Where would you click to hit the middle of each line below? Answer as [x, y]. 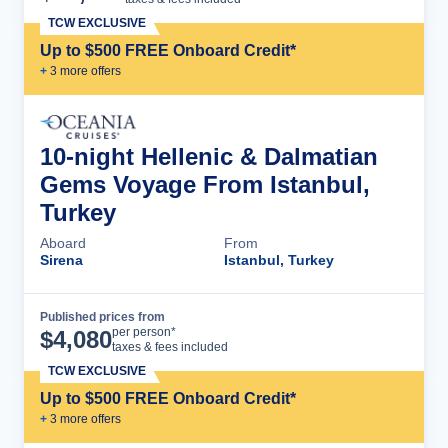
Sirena [61, 260]
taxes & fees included [170, 347]
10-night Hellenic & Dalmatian [209, 157]
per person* [144, 332]
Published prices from [102, 317]
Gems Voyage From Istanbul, [205, 185]
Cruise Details [335, 332]
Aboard [63, 243]
